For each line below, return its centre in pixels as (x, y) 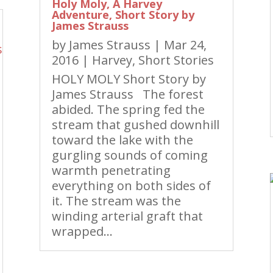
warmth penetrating (111, 171)
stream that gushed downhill (135, 125)
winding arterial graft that (127, 216)
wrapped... (82, 232)
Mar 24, (185, 45)
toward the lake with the (122, 140)
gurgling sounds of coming (129, 155)
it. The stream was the (116, 201)
